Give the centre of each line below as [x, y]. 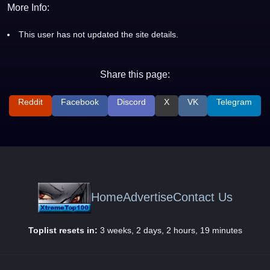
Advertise [148, 197]
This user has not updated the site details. [99, 34]
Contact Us [202, 197]
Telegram [234, 102]
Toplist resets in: [63, 230]
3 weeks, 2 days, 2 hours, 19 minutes [170, 230]
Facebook [80, 102]
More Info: [28, 7]
